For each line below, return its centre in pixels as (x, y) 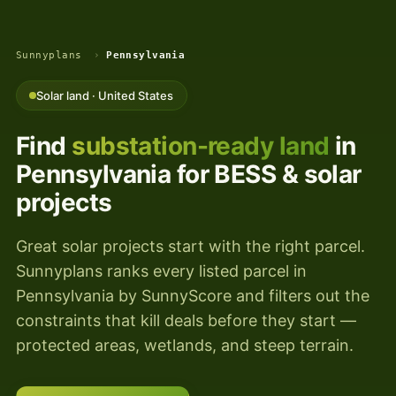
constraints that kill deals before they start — (186, 321)
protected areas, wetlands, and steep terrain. (185, 346)
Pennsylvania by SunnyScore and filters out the (193, 296)
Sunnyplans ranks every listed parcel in (161, 271)
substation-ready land (201, 146)
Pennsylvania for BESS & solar (189, 175)
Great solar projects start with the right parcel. (190, 247)
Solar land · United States (105, 95)
